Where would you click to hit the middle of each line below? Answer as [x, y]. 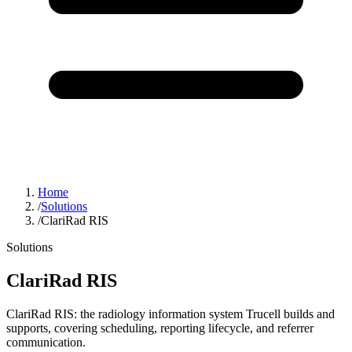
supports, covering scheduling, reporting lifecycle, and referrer [160, 328]
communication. [46, 342]
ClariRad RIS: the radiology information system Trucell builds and [170, 313]
